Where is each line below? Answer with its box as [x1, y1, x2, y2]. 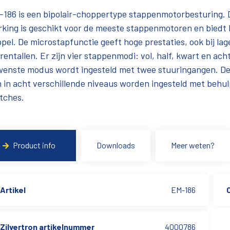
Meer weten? [171, 140, 215, 150]
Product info [13, 140, 56, 150]
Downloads [97, 140, 136, 150]
